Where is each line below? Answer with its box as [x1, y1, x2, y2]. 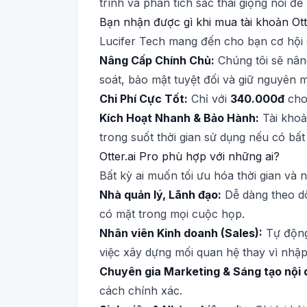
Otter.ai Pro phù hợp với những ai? [99, 149, 280, 163]
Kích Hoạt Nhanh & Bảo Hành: [99, 111, 259, 125]
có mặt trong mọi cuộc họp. [99, 207, 245, 221]
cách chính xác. [99, 284, 182, 297]
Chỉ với [188, 92, 230, 106]
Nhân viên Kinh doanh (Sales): [99, 226, 262, 240]
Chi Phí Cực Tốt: [99, 92, 188, 106]
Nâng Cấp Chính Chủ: [99, 53, 214, 67]
